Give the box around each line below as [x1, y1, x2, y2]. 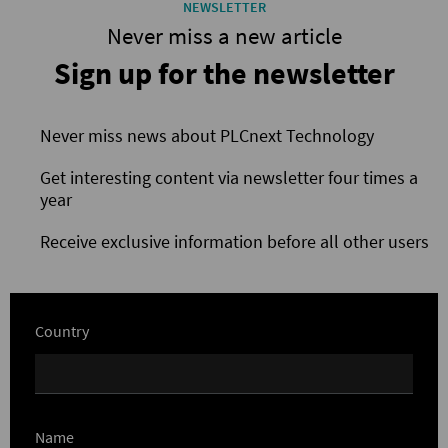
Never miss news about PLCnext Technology [40, 123, 374, 147]
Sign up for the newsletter [53, 53, 395, 92]
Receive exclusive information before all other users [40, 229, 429, 253]
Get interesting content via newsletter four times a [40, 165, 418, 189]
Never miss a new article [106, 20, 342, 50]
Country [35, 320, 89, 341]
